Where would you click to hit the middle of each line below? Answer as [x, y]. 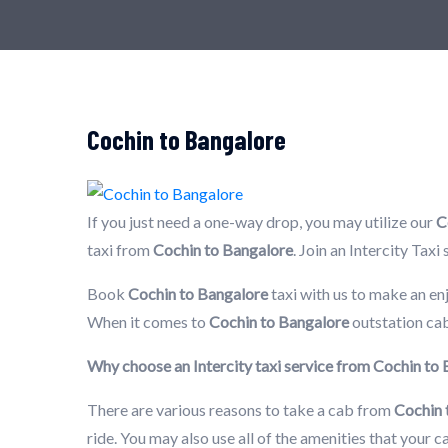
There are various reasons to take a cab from [240, 409]
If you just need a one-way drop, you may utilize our [261, 221]
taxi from [120, 249]
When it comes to [148, 321]
